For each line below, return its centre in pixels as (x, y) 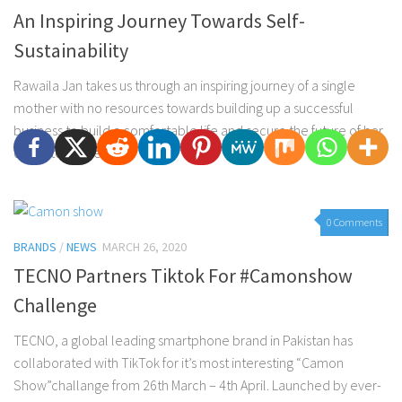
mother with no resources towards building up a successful (184, 108)
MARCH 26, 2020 (144, 247)
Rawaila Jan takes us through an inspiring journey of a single (184, 86)
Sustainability (71, 51)
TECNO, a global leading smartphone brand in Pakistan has (183, 341)
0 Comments (354, 223)
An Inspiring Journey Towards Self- (159, 21)
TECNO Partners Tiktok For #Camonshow (183, 276)
